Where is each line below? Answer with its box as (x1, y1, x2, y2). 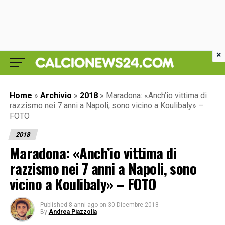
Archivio (40, 91, 72, 100)
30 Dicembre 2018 (107, 201, 159, 208)
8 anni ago (68, 201, 98, 208)
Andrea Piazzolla (48, 208, 97, 215)
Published (40, 201, 67, 208)
